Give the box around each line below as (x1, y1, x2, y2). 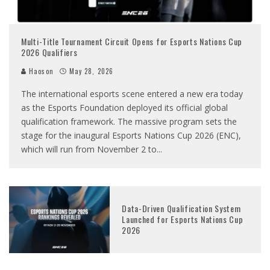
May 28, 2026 (69, 66, 114, 76)
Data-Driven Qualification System (122, 202, 241, 215)
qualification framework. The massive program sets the (21, 115, 237, 127)
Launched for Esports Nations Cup (122, 213, 243, 226)
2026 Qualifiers (21, 45, 78, 58)
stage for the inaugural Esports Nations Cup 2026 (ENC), (21, 129, 241, 141)
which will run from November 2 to (21, 143, 157, 155)
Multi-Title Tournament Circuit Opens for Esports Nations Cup (21, 34, 243, 48)
